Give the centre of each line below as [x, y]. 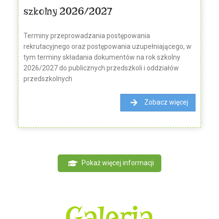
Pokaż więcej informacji [118, 163]
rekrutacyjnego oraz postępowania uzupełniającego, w [108, 47]
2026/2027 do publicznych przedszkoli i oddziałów [101, 68]
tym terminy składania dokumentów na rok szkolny [102, 57]
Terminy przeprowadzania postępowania [87, 36]
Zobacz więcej [166, 102]
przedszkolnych [48, 79]
